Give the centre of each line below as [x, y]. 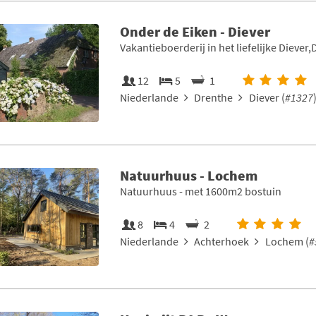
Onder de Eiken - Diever [195, 31]
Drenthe [214, 97]
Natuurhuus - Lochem [188, 175]
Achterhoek [222, 241]
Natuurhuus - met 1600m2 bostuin [200, 191]
